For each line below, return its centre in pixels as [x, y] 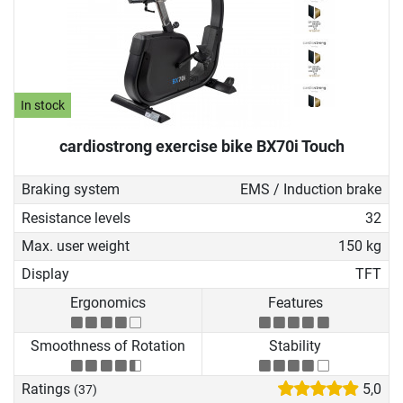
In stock [43, 105]
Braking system [71, 190]
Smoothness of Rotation [107, 346]
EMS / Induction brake [310, 190]
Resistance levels [76, 218]
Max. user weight [76, 246]
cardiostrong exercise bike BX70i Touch [201, 146]
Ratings [48, 390]
